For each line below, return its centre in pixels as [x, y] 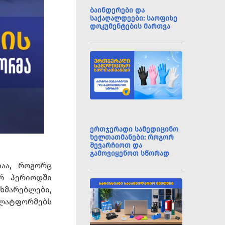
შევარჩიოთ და [116, 145]
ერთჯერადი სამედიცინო [134, 129]
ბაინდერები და [118, 10]
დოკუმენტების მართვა [130, 26]
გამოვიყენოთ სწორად [130, 153]
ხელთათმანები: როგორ [132, 137]
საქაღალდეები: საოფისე [134, 18]
